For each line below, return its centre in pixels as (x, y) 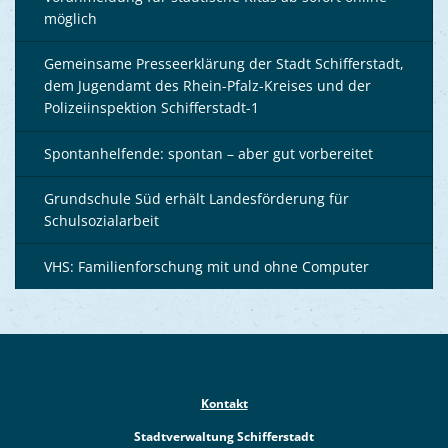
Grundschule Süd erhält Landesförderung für (196, 199)
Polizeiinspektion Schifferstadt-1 (151, 108)
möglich (70, 19)
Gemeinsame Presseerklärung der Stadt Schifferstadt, (224, 64)
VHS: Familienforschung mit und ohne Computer (206, 266)
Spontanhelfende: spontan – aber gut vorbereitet (208, 153)
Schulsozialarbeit (101, 221)
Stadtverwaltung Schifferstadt (224, 436)
